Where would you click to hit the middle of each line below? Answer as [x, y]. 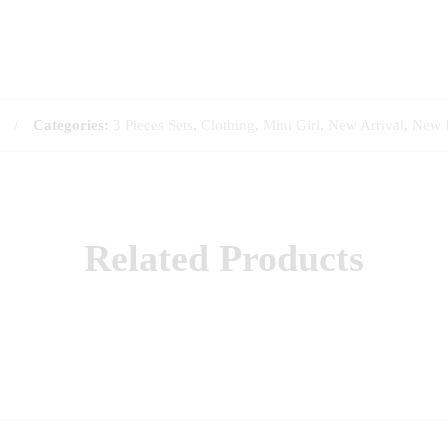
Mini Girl [291, 124]
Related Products [224, 257]
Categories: [71, 124]
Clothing [228, 124]
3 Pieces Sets [153, 124]
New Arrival [366, 124]
